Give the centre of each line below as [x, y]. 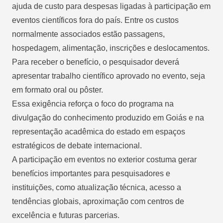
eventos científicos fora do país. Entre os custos [95, 20]
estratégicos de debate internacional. [77, 145]
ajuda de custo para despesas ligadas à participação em [111, 6]
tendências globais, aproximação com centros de [98, 201]
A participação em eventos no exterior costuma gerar [104, 159]
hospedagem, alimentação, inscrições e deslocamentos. [111, 48]
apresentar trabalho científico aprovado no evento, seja [109, 76]
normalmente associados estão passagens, [88, 34]
